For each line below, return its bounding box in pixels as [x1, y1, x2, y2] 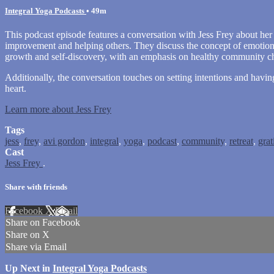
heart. [5, 83, 26, 94]
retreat [229, 135, 253, 146]
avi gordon [43, 135, 85, 146]
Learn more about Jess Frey [5, 103, 111, 114]
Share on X [6, 229, 50, 240]
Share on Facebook [6, 217, 80, 228]
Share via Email [6, 242, 67, 253]
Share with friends [5, 182, 67, 192]
